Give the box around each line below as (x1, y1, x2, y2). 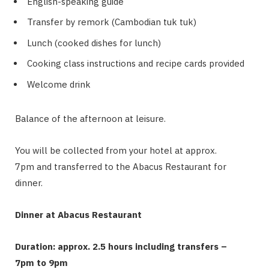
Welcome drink (27, 78, 91, 90)
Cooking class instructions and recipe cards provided (27, 58, 244, 70)
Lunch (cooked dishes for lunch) (27, 37, 161, 49)
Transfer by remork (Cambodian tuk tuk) (27, 16, 196, 28)
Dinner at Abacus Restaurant (15, 208, 142, 220)
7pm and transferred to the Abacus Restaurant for (15, 160, 226, 172)
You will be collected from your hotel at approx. (15, 144, 217, 156)
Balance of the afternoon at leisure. (15, 112, 166, 124)
